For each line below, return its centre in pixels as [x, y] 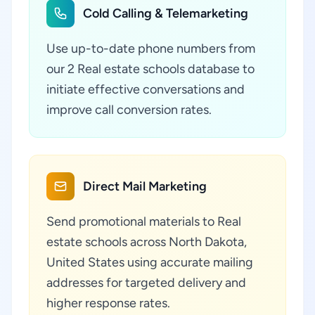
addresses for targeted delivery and [146, 283]
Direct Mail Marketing [145, 186]
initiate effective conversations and [146, 89]
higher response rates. [108, 303]
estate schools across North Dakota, [147, 242]
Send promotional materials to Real [144, 221]
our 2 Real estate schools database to [150, 69]
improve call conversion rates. [129, 110]
